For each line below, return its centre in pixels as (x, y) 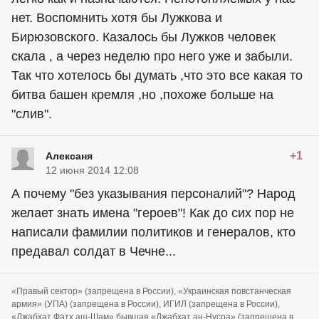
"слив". (32, 114)
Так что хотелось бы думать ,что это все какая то (157, 75)
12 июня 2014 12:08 (92, 170)
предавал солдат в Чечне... (94, 251)
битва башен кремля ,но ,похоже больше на (142, 94)
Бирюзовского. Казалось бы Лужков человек (143, 37)
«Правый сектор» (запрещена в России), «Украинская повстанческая (151, 291)
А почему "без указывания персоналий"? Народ (153, 193)
